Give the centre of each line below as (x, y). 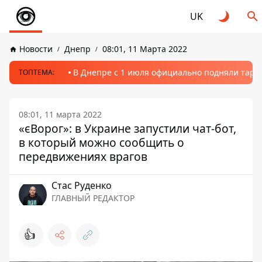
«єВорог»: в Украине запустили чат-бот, (127, 128)
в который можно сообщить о (101, 142)
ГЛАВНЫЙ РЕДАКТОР (93, 198)
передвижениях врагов (83, 156)
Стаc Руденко (82, 185)
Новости (36, 49)
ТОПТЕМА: (37, 72)
